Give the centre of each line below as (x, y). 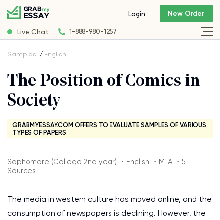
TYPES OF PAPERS (39, 132)
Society (34, 101)
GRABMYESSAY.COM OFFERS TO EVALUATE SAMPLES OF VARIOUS (109, 125)
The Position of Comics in (104, 82)
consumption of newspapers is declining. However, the (107, 213)
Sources (22, 171)
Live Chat (33, 32)
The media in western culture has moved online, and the (110, 199)
